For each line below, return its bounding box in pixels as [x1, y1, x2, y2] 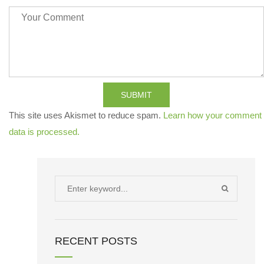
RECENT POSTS [55, 235, 137, 247]
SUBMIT [121, 90, 152, 100]
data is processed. [9, 127, 80, 137]
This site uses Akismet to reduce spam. [9, 110, 163, 120]
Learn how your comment [163, 110, 262, 120]
